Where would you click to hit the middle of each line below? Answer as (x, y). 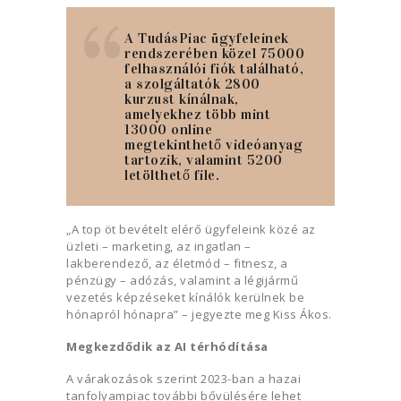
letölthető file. (172, 175)
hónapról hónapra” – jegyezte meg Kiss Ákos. (199, 315)
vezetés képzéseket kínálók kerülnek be (185, 298)
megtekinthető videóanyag (213, 145)
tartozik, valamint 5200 (204, 160)
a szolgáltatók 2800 (192, 84)
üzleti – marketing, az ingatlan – (159, 247)
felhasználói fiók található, (214, 69)
